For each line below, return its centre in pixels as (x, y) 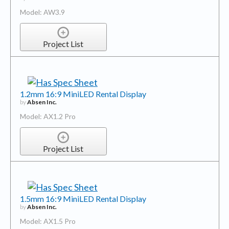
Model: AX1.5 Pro (48, 221)
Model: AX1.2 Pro (48, 117)
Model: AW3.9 (42, 12)
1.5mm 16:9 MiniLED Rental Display (83, 198)
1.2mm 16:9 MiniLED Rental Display (83, 94)
